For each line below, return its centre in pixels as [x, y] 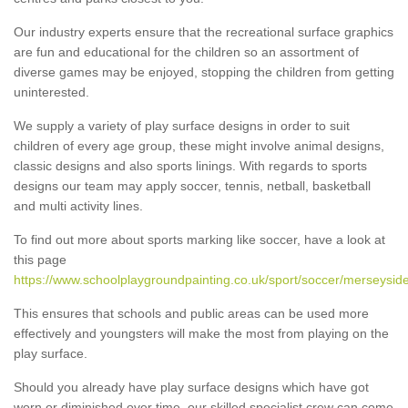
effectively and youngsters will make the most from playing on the [201, 333]
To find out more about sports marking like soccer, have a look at [199, 239]
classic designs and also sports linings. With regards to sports [190, 165]
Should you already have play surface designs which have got [191, 387]
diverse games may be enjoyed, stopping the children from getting [204, 71]
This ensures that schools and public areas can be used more [191, 313]
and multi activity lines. [78, 205]
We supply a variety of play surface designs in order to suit [182, 125]
